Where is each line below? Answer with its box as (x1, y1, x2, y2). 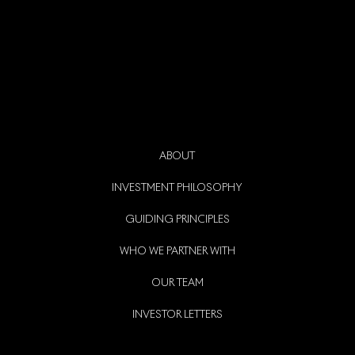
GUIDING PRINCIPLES (124, 215, 230, 226)
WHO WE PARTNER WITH (119, 246, 235, 258)
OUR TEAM (151, 278, 204, 289)
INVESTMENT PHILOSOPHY (112, 183, 243, 194)
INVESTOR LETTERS (132, 310, 223, 321)
